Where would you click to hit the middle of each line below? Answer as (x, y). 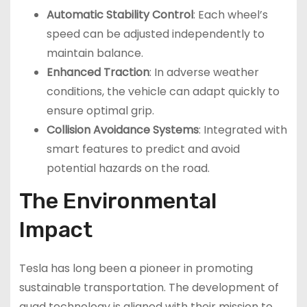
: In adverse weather (204, 72)
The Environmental (118, 201)
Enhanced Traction (98, 72)
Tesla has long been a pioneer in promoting (136, 269)
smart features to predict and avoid (143, 149)
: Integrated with (243, 130)
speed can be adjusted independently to (155, 34)
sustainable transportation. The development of (149, 288)
